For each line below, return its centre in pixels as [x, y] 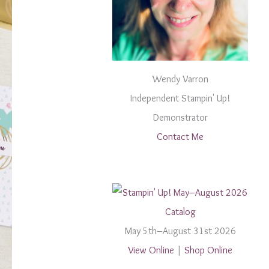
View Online [151, 250]
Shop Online [209, 250]
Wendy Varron [180, 79]
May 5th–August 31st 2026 [180, 231]
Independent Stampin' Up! [180, 98]
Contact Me [180, 137]
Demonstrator [180, 118]
